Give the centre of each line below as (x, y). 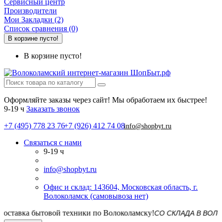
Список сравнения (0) (41, 28)
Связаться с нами (53, 142)
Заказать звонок (53, 109)
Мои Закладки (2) (34, 20)
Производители (30, 11)
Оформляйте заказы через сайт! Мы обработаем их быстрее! (106, 100)
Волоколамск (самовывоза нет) (96, 196)
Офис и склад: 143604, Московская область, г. (121, 187)
